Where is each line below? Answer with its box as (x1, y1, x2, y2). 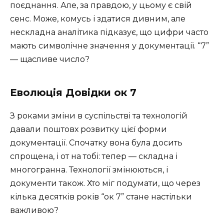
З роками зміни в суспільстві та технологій (10, 110, 187, 120)
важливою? (10, 205, 58, 215)
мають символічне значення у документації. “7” (10, 40, 209, 50)
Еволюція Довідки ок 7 (10, 86, 136, 98)
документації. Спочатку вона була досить (10, 137, 182, 147)
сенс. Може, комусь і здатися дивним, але (10, 13, 185, 23)
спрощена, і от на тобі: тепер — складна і (10, 151, 177, 161)
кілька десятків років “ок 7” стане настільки (10, 191, 192, 201)
